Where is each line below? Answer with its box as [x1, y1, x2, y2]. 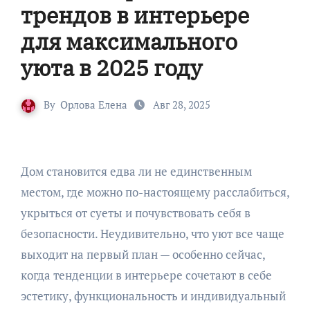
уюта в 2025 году [20, 53, 202, 83]
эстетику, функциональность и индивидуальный [20, 288, 286, 304]
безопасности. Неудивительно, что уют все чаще [20, 226, 284, 242]
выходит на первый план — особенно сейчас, [20, 246, 265, 263]
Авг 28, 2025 [150, 98, 210, 112]
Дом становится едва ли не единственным [20, 163, 29, 180]
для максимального [20, 27, 237, 57]
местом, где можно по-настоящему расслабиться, [20, 184, 289, 201]
